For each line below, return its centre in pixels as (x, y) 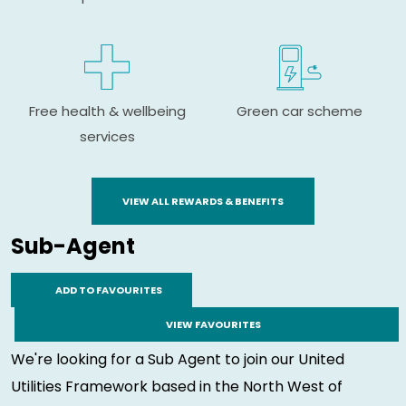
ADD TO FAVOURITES (108, 290)
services (107, 137)
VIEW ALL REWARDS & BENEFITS (203, 201)
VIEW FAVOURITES (213, 324)
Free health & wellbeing (107, 111)
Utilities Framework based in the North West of (177, 386)
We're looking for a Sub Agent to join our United (178, 359)
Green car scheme (299, 111)
